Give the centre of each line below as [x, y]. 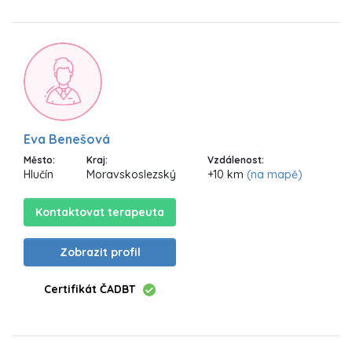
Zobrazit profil [100, 252]
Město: [39, 159]
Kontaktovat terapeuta [100, 212]
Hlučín [38, 174]
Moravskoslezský [131, 174]
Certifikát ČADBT [90, 289]
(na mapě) [275, 174]
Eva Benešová [67, 139]
